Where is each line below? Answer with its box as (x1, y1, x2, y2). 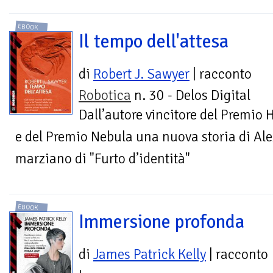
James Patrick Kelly (93, 246, 206, 264)
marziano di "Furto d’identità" (15, 149, 190, 168)
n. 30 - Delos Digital (131, 86, 250, 104)
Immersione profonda (79, 210, 244, 234)
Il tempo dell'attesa (79, 29, 229, 53)
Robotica (79, 86, 131, 104)
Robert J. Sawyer (93, 65, 190, 83)
